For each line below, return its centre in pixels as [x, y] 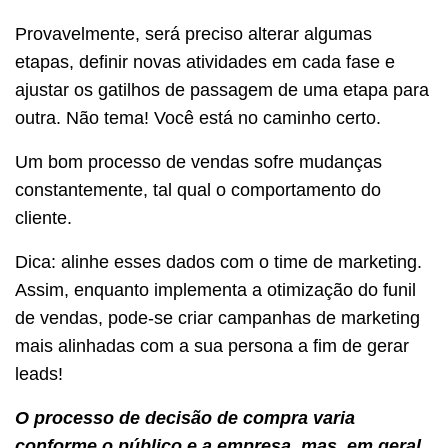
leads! [39, 373]
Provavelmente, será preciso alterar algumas [193, 33]
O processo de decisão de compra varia [185, 417]
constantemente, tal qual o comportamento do [198, 189]
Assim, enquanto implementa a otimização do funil [215, 289]
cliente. [46, 217]
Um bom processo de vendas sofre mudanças [198, 161]
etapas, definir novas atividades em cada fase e [205, 61]
